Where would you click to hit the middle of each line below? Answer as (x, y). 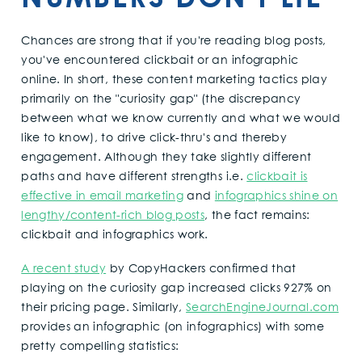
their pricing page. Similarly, (104, 307)
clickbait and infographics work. (115, 236)
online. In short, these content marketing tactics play (175, 80)
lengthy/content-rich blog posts (113, 216)
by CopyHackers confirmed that (201, 269)
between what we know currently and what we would (181, 119)
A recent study (64, 269)
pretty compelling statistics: (100, 346)
